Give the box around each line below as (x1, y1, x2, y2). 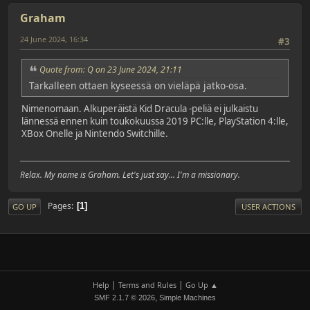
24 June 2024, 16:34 (20, 34, 88, 45)
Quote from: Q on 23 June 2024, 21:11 (39, 64, 182, 76)
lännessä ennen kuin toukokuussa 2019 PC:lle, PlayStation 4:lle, (21, 115, 289, 128)
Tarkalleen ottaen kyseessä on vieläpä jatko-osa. (29, 79, 247, 93)
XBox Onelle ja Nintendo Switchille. (21, 127, 168, 140)
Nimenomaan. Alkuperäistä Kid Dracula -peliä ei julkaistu (21, 102, 258, 116)
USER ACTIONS (241, 201, 295, 212)
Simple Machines (159, 293, 216, 302)
